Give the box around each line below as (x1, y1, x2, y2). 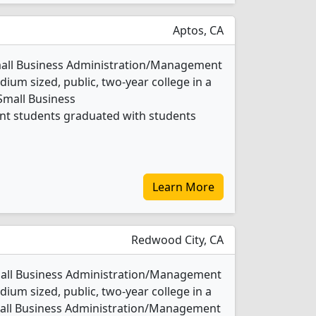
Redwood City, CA (128, 232, 224, 248)
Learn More (152, 179, 214, 195)
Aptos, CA (170, 23, 224, 38)
